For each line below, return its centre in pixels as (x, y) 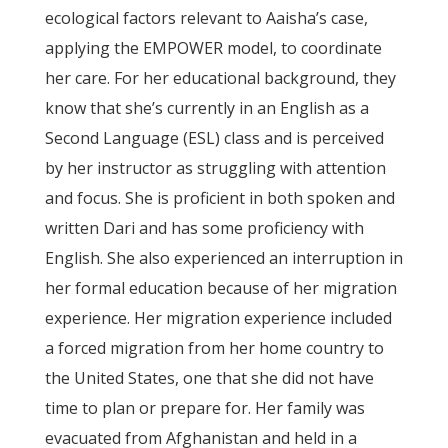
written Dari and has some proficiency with (204, 228)
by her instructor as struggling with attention (215, 168)
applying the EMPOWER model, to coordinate (213, 48)
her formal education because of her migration (220, 288)
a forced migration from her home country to (214, 348)
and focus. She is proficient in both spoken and (219, 198)
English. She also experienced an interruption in (223, 258)
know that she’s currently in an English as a (206, 108)
